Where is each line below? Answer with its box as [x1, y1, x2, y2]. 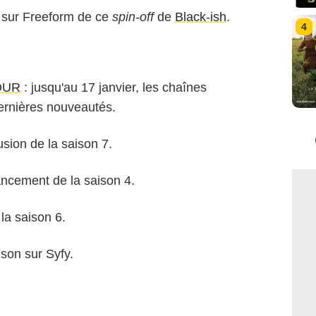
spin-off [112, 9, 154, 24]
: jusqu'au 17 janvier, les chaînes [20, 80, 207, 95]
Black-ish [175, 9, 226, 24]
